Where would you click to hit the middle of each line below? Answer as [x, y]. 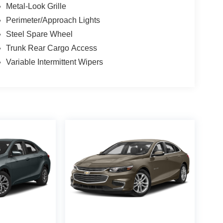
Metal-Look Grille [36, 6]
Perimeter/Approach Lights [53, 20]
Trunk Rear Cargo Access [51, 48]
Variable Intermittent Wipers [54, 62]
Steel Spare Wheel [39, 34]
